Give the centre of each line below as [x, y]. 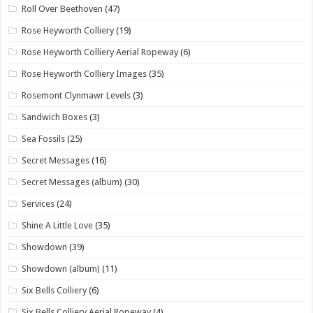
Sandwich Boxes [55, 117]
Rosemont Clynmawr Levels [77, 95]
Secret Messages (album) [72, 182]
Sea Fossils [44, 138]
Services [38, 203]
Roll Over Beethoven [63, 8]
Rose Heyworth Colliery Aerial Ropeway [100, 52]
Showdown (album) [61, 268]
